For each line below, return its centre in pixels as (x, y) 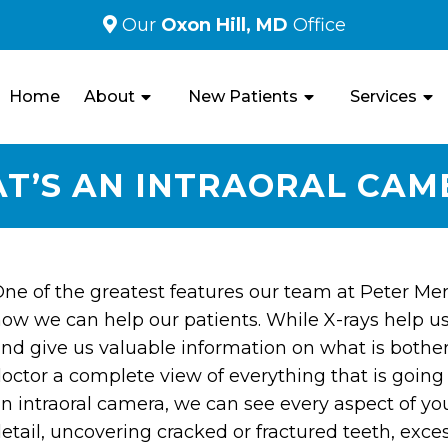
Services (383, 96)
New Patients (242, 96)
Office (319, 25)
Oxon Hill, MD (226, 25)
